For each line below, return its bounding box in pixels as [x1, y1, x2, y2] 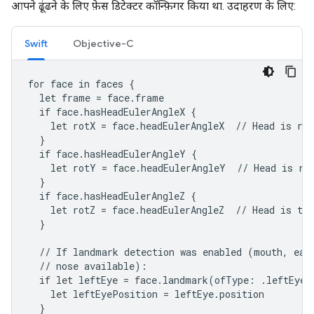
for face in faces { [28, 77, 135, 90]
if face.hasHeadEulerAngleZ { [28, 189, 196, 203]
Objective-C [73, 37, 134, 50]
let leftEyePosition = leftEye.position [28, 287, 264, 301]
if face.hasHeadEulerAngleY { [28, 147, 197, 161]
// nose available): [28, 259, 147, 273]
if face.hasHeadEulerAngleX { [28, 105, 196, 118]
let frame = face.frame [28, 91, 164, 104]
